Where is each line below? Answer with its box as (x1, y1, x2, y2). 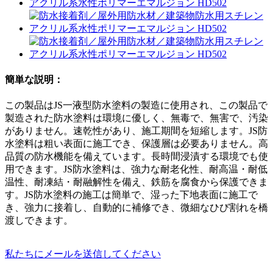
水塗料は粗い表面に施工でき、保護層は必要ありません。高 (5, 138, 268, 149)
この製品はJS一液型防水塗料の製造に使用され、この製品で (5, 100, 268, 111)
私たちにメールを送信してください (5, 249, 161, 260)
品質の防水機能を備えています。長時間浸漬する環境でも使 (5, 151, 268, 162)
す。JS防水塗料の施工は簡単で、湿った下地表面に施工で (5, 190, 258, 200)
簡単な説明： (5, 74, 63, 85)
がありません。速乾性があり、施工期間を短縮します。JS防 (5, 126, 268, 136)
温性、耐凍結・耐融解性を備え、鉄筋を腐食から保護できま (5, 177, 268, 188)
